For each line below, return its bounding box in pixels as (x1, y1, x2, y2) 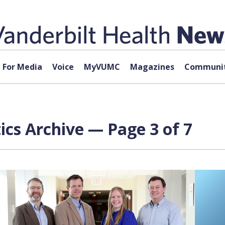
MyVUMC (83, 61, 120, 72)
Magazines (130, 61, 174, 72)
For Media (2, 61, 42, 72)
